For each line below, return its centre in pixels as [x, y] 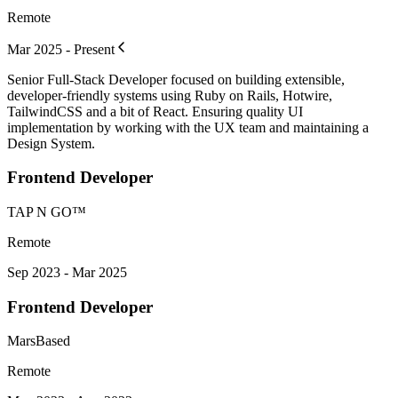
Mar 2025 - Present [61, 49]
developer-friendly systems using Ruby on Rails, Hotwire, [170, 95]
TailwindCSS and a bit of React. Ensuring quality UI [155, 111]
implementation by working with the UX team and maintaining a [188, 127]
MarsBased [39, 341]
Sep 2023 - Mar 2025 [67, 272]
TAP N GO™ [47, 211]
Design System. [51, 143]
